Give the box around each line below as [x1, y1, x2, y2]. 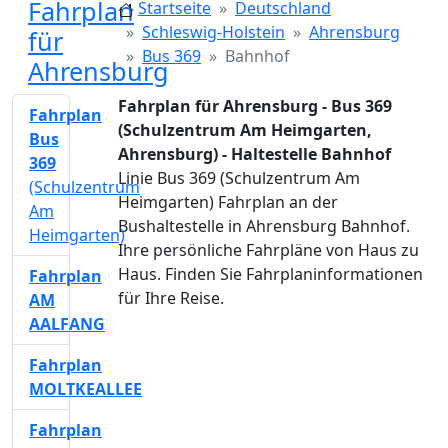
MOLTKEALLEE [29, 378, 142, 400]
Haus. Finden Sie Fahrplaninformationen [118, 263, 423, 285]
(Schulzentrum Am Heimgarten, [118, 119, 372, 141]
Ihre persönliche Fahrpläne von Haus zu [118, 239, 419, 261]
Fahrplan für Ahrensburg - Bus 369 [118, 95, 392, 117]
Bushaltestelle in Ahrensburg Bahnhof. [118, 215, 410, 237]
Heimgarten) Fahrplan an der [118, 191, 338, 213]
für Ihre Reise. [118, 287, 224, 309]
